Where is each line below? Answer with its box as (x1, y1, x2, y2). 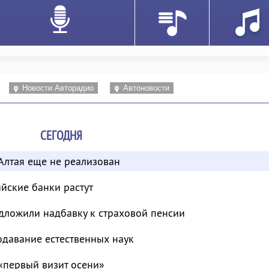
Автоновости (122, 83, 169, 92)
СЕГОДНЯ (40, 127, 83, 144)
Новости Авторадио (22, 83, 94, 92)
